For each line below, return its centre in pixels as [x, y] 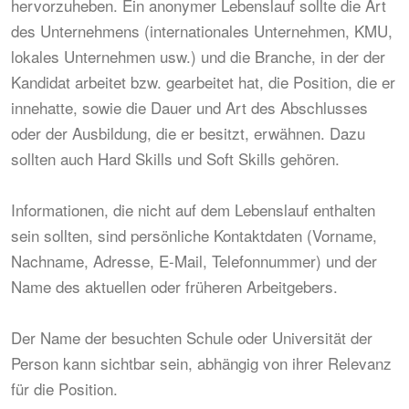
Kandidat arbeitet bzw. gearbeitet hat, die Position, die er [203, 82]
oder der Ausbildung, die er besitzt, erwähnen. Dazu [188, 133]
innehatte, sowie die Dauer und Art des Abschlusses [189, 107]
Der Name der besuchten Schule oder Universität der [192, 337]
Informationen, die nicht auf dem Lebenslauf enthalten [193, 210]
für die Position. [64, 388]
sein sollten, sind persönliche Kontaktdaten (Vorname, [194, 235]
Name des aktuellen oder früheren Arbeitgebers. [174, 286]
